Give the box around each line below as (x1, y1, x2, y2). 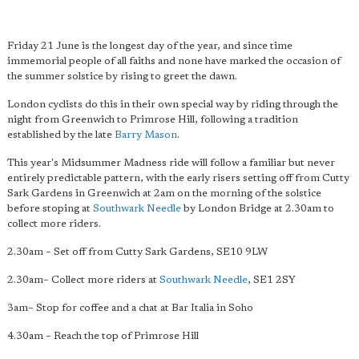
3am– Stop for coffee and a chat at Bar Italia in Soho (7, 303, 253, 313)
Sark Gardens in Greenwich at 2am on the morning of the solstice (7, 188, 321, 199)
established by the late (7, 130, 115, 140)
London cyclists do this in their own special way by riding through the (7, 99, 338, 110)
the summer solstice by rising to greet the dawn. (7, 71, 237, 82)
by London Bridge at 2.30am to (181, 204, 334, 214)
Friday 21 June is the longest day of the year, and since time (7, 41, 292, 51)
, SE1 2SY (248, 275, 296, 285)
